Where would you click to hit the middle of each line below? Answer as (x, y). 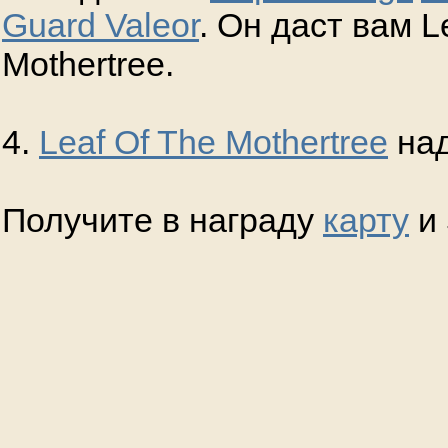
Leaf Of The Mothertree (213, 142)
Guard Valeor (100, 25)
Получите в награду (162, 220)
